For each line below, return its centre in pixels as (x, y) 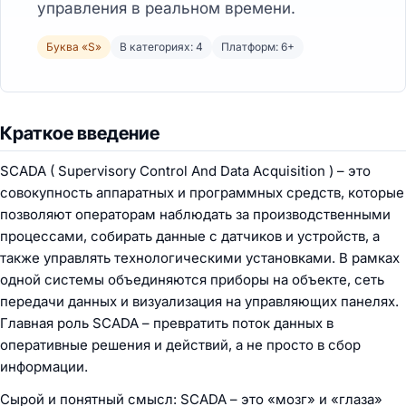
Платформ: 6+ (258, 47)
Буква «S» (74, 47)
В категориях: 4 (161, 47)
